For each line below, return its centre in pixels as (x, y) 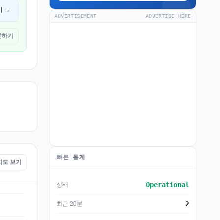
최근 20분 (69, 204)
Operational (167, 185)
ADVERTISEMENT (76, 16)
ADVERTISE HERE (168, 16)
